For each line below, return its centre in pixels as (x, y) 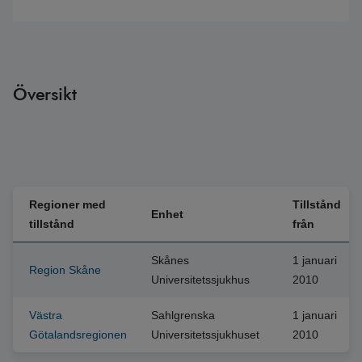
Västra (46, 315)
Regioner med (67, 204)
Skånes (170, 260)
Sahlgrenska (183, 315)
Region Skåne (65, 270)
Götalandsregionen (78, 335)
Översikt (45, 94)
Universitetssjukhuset (205, 335)
